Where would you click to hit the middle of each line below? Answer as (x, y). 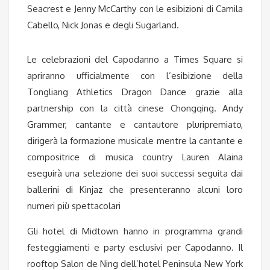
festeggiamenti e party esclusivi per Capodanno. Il (135, 247)
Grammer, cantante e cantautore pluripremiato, (135, 124)
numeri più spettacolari (74, 206)
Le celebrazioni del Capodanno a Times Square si (135, 59)
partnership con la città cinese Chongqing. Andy (135, 108)
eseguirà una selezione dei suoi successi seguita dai (135, 173)
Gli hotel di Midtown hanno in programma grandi (135, 231)
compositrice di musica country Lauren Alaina (135, 157)
